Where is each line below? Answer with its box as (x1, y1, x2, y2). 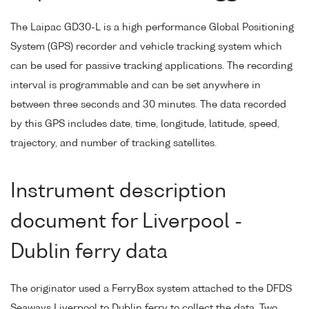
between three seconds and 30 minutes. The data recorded (10, 100, 286, 110)
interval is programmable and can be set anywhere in (10, 81, 261, 91)
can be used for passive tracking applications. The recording (10, 61, 292, 72)
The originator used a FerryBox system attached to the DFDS (10, 283, 292, 294)
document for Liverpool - (10, 212, 242, 232)
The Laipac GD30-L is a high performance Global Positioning (10, 23, 294, 33)
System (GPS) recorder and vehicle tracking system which (10, 42, 282, 52)
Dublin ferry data (10, 243, 168, 263)
